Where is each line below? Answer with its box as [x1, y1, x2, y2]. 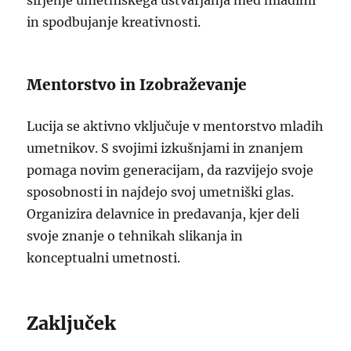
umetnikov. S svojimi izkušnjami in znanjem [27, 140, 304, 156]
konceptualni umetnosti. [27, 250, 181, 266]
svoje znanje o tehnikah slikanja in [27, 228, 244, 244]
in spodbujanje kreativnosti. [27, 14, 201, 30]
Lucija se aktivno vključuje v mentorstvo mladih [27, 118, 324, 134]
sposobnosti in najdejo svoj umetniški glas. [27, 184, 295, 200]
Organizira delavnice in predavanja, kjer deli [27, 206, 300, 222]
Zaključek [27, 312, 117, 335]
